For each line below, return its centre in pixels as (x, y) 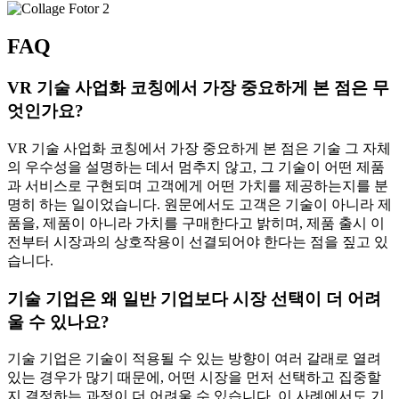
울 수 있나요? (58, 322)
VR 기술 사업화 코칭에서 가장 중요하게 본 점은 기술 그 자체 (199, 148)
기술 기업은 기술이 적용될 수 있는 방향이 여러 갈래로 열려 (194, 359)
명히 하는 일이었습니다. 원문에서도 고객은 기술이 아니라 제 (199, 204)
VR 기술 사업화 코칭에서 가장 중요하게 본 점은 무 (198, 88)
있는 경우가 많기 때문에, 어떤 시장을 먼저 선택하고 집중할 (194, 378)
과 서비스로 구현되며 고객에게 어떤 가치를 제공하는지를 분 (198, 185)
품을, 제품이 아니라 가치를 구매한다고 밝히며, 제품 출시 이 (196, 223)
